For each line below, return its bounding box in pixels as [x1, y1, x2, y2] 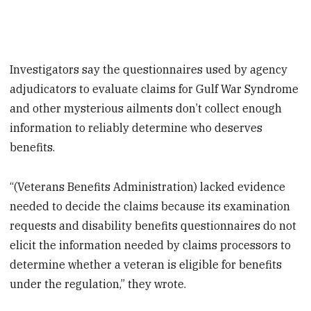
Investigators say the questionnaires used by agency [10, 62, 288, 76]
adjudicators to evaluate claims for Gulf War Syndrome [10, 81, 299, 96]
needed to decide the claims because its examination [10, 199, 291, 213]
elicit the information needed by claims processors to [10, 237, 292, 252]
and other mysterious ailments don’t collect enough [10, 101, 283, 115]
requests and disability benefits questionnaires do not [10, 218, 297, 233]
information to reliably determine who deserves [10, 120, 263, 135]
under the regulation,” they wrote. [10, 276, 187, 291]
